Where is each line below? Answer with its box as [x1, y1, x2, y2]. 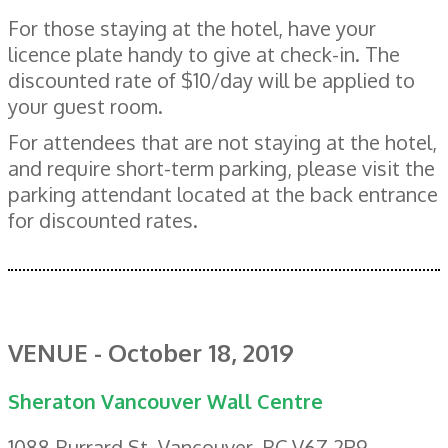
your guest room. [8, 92, 163, 119]
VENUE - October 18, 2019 [8, 336, 294, 368]
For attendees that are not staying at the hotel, [8, 128, 437, 155]
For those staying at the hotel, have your [8, 14, 376, 41]
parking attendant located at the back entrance [8, 180, 438, 207]
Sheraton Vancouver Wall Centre [8, 387, 323, 414]
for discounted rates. [8, 206, 198, 233]
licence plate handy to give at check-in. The [8, 40, 400, 67]
